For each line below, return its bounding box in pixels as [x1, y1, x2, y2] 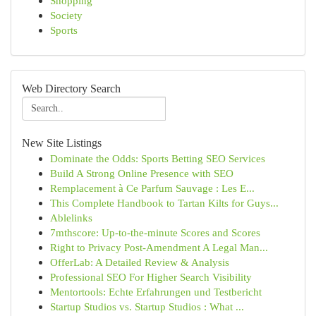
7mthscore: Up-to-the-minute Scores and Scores [50, 226, 260, 238]
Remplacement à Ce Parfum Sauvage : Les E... [50, 182, 255, 194]
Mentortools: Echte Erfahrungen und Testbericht [50, 286, 262, 298]
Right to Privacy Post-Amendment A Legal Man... [50, 241, 268, 253]
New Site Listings [22, 137, 102, 149]
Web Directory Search [22, 83, 121, 95]
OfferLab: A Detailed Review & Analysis [50, 256, 229, 268]
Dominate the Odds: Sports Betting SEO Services [50, 152, 265, 164]
